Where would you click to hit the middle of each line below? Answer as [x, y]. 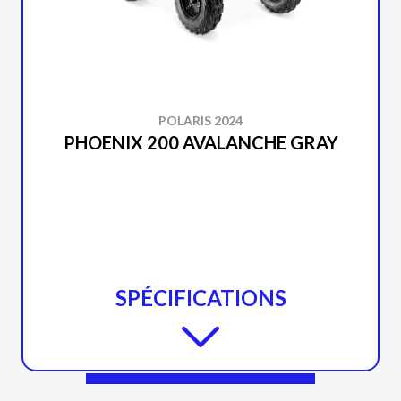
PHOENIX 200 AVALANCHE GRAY [200, 142]
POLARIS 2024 [200, 120]
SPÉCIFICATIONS [200, 298]
